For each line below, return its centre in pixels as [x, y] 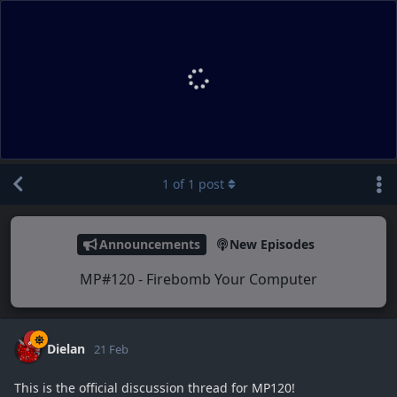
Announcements [149, 245]
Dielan [66, 348]
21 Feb [111, 349]
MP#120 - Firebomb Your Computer [198, 279]
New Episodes [272, 245]
